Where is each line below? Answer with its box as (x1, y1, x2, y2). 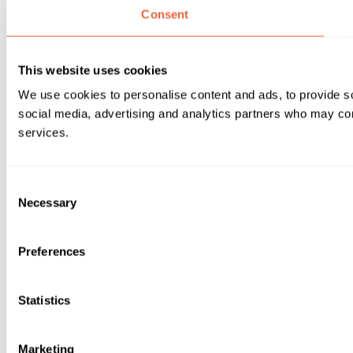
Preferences (18, 244, 86, 258)
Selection (6, 199, 54, 213)
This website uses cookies (18, 63, 168, 76)
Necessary (18, 195, 76, 210)
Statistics (18, 293, 70, 307)
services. (18, 125, 69, 139)
